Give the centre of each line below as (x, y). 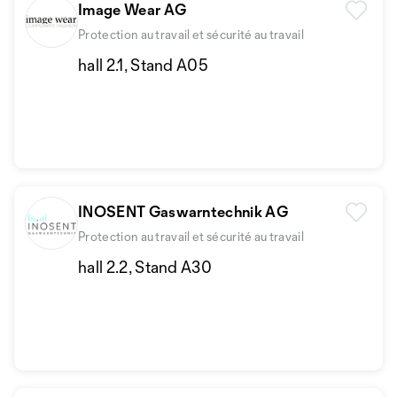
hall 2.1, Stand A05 (144, 65)
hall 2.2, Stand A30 (145, 267)
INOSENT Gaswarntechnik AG (183, 211)
